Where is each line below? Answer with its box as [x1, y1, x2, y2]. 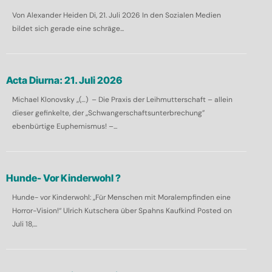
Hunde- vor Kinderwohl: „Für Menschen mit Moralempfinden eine [12, 192, 231, 202]
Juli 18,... [12, 219, 37, 229]
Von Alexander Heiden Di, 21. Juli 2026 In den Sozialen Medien [12, 10, 221, 20]
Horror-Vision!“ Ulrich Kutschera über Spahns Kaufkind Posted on [12, 205, 232, 216]
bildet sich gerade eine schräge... [12, 23, 124, 33]
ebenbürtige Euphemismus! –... [12, 121, 117, 131]
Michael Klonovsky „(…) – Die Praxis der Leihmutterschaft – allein [12, 94, 233, 104]
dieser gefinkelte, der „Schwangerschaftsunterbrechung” [12, 107, 205, 118]
